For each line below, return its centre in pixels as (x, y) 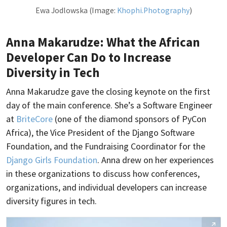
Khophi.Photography (153, 10)
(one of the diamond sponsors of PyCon (129, 119)
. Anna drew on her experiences (156, 160)
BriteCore (34, 119)
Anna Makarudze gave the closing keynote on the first (108, 91)
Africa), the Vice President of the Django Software (100, 132)
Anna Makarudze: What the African (103, 42)
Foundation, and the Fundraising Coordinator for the (106, 146)
